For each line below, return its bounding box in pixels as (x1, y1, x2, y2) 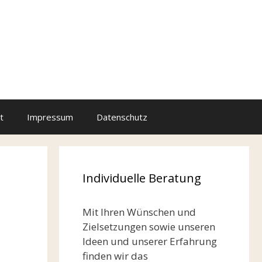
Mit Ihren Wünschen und (82, 205, 196, 219)
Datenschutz (96, 111, 147, 123)
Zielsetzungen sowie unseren (82, 220, 215, 233)
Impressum (27, 111, 73, 123)
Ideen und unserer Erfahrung (82, 235, 217, 248)
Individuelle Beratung (82, 170, 201, 186)
